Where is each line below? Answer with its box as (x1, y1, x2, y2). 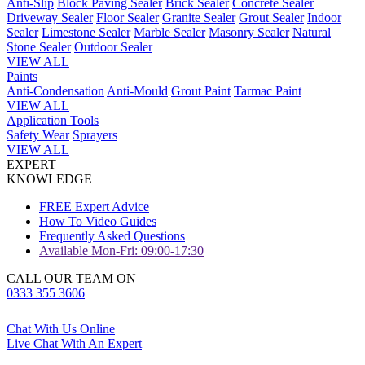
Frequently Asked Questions (39, 229, 185, 243)
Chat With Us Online (7, 322, 115, 336)
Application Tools (7, 113, 99, 127)
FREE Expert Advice (39, 200, 149, 213)
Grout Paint (171, 84, 231, 98)
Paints (7, 69, 37, 83)
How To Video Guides (39, 214, 156, 228)
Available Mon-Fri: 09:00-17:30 (39, 244, 204, 257)
